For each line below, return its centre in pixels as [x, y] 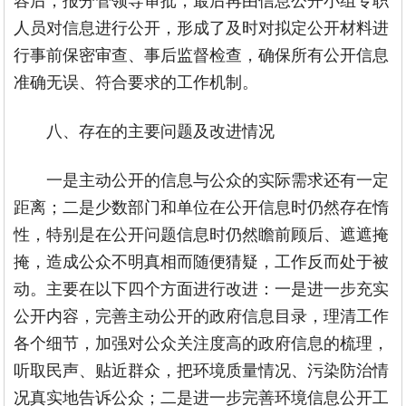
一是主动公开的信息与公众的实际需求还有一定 [218, 179]
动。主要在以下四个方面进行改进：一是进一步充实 [202, 287]
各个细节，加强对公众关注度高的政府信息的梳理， [202, 342]
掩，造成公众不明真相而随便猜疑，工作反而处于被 [202, 260]
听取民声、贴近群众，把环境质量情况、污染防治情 [202, 369]
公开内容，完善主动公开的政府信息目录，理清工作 [202, 314]
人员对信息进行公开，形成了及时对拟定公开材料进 [202, 26]
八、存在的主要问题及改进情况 [161, 130]
